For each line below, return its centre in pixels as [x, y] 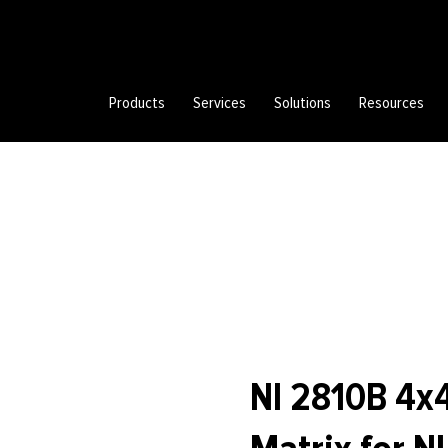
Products [137, 103]
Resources [392, 103]
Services [220, 103]
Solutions [303, 103]
